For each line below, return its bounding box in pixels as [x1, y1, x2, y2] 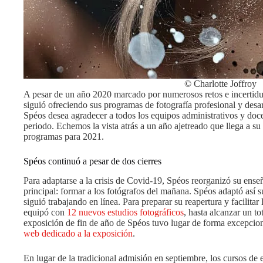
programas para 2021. [23, 131, 104, 141]
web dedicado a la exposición [23, 228, 133, 238]
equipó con [23, 207, 67, 217]
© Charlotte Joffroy [184, 79, 257, 89]
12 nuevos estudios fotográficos [67, 207, 184, 217]
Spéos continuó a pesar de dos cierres [23, 156, 161, 166]
